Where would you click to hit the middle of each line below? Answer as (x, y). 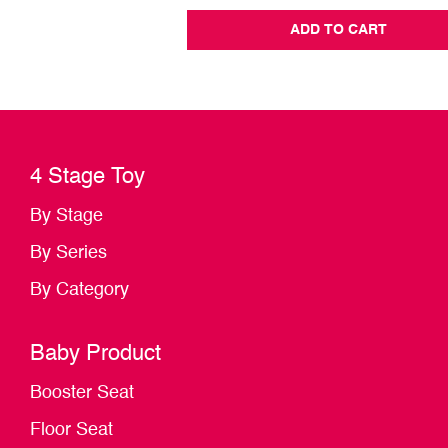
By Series (68, 253)
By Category (79, 290)
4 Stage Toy (87, 177)
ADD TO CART (338, 30)
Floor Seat (71, 430)
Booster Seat (82, 393)
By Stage (66, 216)
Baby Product (95, 354)
